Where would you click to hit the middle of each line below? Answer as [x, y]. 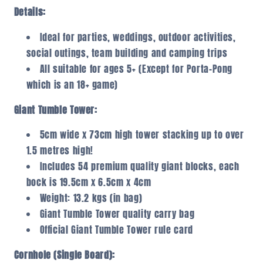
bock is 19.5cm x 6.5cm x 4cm [89, 182]
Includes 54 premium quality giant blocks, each [139, 166]
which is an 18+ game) [72, 84]
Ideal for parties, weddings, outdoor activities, [138, 37]
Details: [30, 12]
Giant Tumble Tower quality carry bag [117, 214]
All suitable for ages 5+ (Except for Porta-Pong [136, 68]
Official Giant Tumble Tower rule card [116, 230]
